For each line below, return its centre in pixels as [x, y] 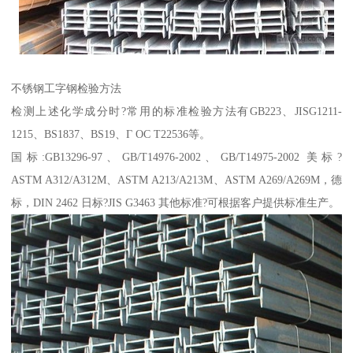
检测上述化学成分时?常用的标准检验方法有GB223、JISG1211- [176, 111]
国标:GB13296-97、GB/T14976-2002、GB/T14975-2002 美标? [176, 156]
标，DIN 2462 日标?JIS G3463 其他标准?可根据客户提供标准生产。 [176, 202]
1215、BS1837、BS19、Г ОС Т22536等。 [111, 134]
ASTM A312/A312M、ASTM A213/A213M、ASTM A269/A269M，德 [176, 179]
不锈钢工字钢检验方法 [67, 88]
